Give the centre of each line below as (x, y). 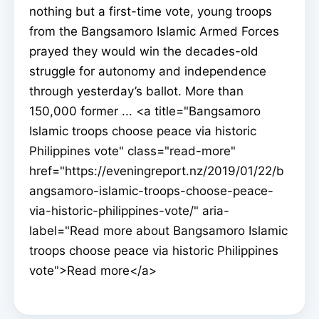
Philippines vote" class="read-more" (132, 151)
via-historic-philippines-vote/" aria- (129, 210)
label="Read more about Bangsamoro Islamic (158, 230)
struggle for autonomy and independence (148, 71)
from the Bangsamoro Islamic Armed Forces (154, 31)
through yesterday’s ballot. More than (136, 91)
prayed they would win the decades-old (144, 51)
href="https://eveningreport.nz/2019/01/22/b (157, 171)
